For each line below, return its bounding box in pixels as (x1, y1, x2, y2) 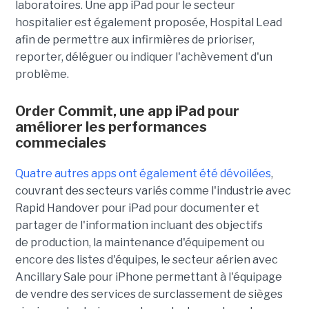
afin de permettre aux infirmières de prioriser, (14, 33, 255, 47)
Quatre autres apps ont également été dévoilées (14, 167, 271, 181)
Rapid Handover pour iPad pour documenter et (14, 201, 259, 215)
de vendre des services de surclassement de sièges (14, 288, 283, 301)
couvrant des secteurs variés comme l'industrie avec (14, 184, 291, 198)
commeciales (14, 134, 106, 152)
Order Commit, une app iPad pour (14, 103, 239, 120)
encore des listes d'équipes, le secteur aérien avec (14, 253, 278, 267)
